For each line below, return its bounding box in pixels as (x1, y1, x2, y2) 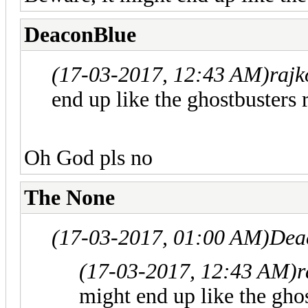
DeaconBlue (24, 22, 136, 47)
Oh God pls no (24, 145, 153, 170)
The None (24, 185, 115, 210)
